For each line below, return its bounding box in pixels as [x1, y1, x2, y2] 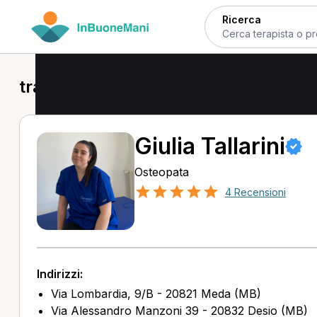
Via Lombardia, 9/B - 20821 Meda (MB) [50, 287, 261, 301]
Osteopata [134, 165, 189, 179]
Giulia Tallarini [134, 132, 285, 160]
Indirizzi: [36, 267, 83, 281]
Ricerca [221, 13, 261, 25]
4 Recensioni [224, 186, 286, 198]
